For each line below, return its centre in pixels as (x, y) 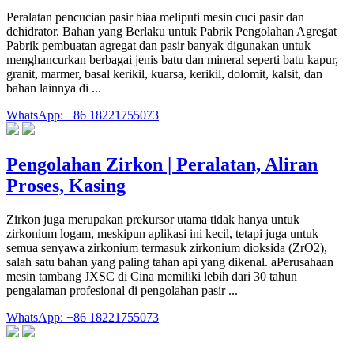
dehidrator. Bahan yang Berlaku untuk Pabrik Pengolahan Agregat (171, 32)
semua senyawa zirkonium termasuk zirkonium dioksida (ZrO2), (167, 247)
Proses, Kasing (66, 185)
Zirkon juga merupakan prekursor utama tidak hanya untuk (153, 219)
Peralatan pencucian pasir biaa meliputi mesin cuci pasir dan (155, 17)
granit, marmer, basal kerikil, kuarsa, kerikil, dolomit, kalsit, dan (164, 74)
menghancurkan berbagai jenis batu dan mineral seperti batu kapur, (172, 60)
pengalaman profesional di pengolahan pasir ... (122, 290)
